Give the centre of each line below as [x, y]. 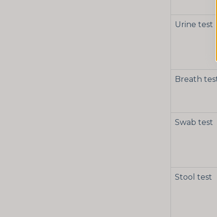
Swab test [194, 123]
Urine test [194, 25]
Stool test [194, 177]
